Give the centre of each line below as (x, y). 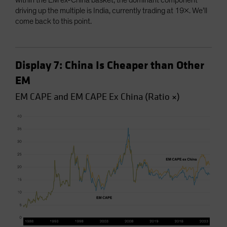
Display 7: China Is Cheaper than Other (110, 66)
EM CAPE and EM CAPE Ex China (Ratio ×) (98, 97)
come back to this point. (54, 22)
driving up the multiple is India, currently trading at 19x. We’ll (111, 11)
